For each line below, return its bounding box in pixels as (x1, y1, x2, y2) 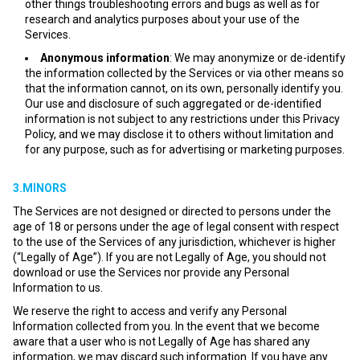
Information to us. (13, 281, 103, 294)
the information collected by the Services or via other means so (25, 67, 344, 80)
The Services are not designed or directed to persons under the (13, 205, 331, 218)
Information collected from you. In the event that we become (13, 320, 320, 333)
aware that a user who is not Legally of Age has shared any (13, 335, 310, 348)
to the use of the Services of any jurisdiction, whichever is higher (13, 235, 336, 248)
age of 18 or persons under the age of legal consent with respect (13, 220, 339, 233)
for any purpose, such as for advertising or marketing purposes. (25, 143, 345, 156)
